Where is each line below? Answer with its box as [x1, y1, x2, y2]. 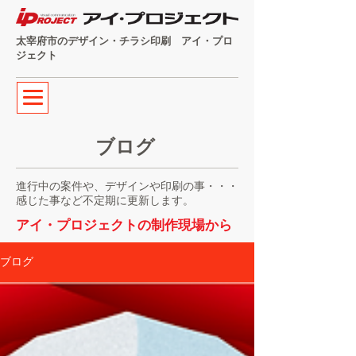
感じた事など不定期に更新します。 [16, 194, 194, 207]
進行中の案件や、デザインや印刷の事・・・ [16, 180, 238, 192]
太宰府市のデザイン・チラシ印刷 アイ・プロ [16, 35, 233, 47]
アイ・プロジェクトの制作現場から [16, 218, 232, 233]
